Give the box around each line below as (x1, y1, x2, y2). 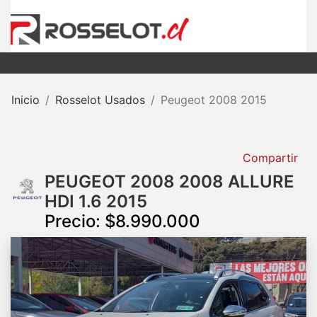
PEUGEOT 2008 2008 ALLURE (45, 171, 294, 192)
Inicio (11, 93, 40, 108)
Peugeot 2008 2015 (161, 93, 267, 108)
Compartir (239, 150, 298, 165)
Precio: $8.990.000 (45, 210, 200, 231)
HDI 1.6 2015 (45, 190, 147, 212)
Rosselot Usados (55, 93, 145, 108)
